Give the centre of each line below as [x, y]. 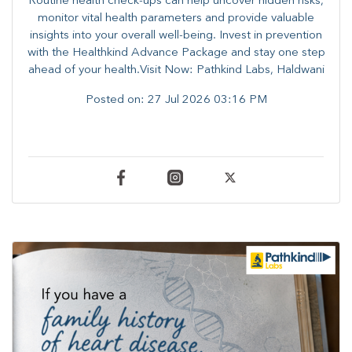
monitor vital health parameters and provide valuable [176, 19]
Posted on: [116, 101]
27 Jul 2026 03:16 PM [207, 101]
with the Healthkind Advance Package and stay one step [176, 53]
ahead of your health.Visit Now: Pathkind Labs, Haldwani [176, 71]
